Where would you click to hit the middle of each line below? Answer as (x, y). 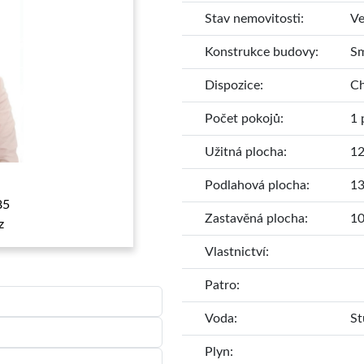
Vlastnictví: (237, 252)
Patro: (222, 286)
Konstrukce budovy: (262, 52)
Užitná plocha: (246, 152)
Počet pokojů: (244, 119)
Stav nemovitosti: (254, 19)
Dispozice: (234, 86)
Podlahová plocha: (257, 186)
